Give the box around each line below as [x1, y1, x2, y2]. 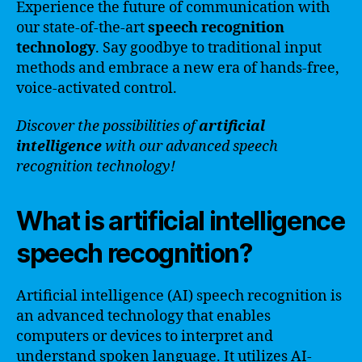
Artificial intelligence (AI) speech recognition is [16, 287, 342, 305]
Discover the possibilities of [16, 117, 199, 136]
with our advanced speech [102, 137, 278, 156]
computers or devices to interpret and [16, 327, 273, 346]
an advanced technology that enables [16, 307, 271, 326]
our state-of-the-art [16, 18, 148, 37]
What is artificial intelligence [16, 205, 345, 237]
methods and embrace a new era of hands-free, [16, 58, 339, 78]
